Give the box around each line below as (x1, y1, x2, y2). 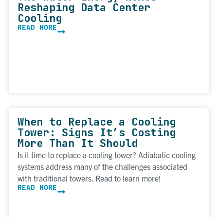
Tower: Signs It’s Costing (18, 126, 176, 140)
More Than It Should (18, 136, 138, 151)
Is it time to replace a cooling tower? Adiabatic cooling (18, 150, 196, 160)
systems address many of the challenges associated (18, 162, 187, 172)
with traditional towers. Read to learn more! (18, 173, 161, 183)
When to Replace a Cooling (18, 115, 176, 129)
